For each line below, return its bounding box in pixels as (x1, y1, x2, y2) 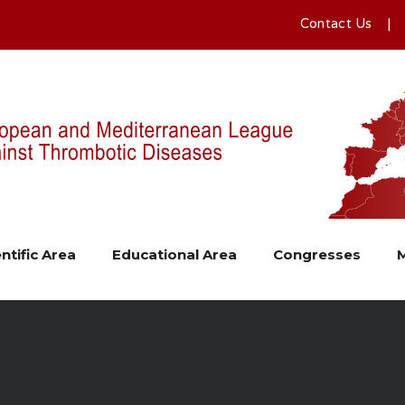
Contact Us (299, 7, 372, 42)
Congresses (272, 246, 361, 263)
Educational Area (111, 246, 237, 263)
